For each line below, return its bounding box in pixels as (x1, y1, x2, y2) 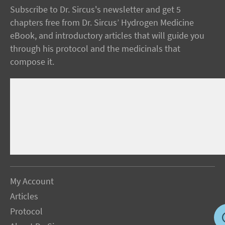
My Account (10, 175, 54, 187)
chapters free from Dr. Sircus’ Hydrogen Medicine (10, 17, 194, 29)
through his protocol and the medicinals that (10, 43, 180, 55)
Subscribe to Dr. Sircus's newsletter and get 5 (10, 4, 181, 16)
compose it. (10, 56, 54, 68)
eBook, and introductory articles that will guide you (10, 30, 204, 42)
